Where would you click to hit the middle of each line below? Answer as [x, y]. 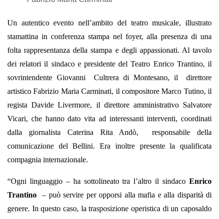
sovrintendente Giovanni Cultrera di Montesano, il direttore [109, 78]
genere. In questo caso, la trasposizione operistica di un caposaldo [109, 209]
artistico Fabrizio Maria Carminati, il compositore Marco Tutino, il [109, 91]
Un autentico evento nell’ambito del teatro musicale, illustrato [109, 23]
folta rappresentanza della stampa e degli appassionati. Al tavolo [109, 50]
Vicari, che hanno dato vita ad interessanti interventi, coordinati [109, 119]
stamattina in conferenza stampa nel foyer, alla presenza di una [109, 37]
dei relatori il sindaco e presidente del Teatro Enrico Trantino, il [109, 64]
